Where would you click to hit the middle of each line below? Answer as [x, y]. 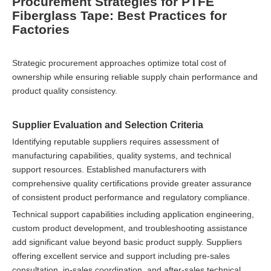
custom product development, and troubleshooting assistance [130, 228]
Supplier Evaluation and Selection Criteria [108, 124]
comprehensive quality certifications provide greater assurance [132, 183]
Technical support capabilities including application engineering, [133, 214]
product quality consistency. [65, 90]
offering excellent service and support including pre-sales [121, 256]
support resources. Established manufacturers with [109, 169]
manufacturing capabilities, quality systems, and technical [122, 155]
